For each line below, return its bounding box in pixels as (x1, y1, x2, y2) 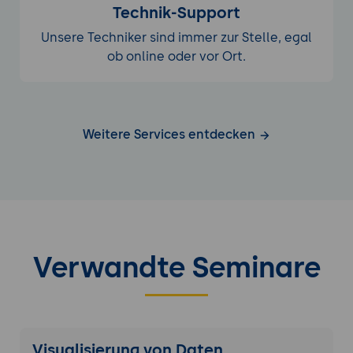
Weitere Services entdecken (82, 127, 258, 143)
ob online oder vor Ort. (107, 49, 246, 65)
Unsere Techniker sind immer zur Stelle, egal (41, 30, 312, 46)
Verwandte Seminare (32, 251, 321, 285)
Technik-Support (113, 3, 240, 23)
